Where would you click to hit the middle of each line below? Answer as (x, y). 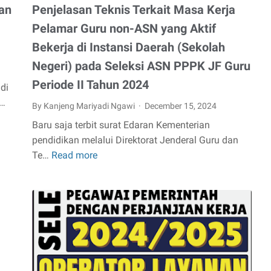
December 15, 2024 (181, 106)
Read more (74, 155)
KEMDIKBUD (124, 188)
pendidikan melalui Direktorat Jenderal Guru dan (135, 140)
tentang (114, 203)
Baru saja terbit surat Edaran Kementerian (121, 125)
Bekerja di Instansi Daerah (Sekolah (129, 47)
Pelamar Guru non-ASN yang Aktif (124, 29)
